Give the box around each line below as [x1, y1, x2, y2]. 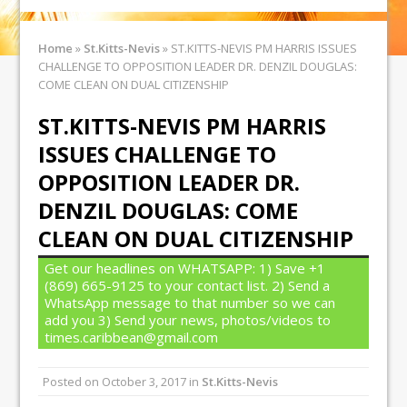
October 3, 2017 [102, 373, 187, 390]
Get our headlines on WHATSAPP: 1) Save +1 [45, 259, 326, 277]
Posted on [43, 373, 103, 390]
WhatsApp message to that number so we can [45, 293, 336, 312]
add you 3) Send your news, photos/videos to [45, 311, 332, 329]
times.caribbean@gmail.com [45, 328, 219, 346]
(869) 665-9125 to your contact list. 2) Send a [45, 276, 331, 294]
